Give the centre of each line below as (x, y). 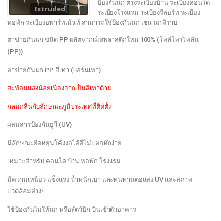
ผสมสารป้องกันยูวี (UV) (39, 124)
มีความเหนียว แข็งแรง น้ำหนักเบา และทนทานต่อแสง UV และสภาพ (100, 179)
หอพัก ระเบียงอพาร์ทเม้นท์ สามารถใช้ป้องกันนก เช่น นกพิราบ (92, 22)
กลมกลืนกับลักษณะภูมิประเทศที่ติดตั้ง (59, 106)
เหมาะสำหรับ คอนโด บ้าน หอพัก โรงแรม (64, 161)
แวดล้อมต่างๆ (26, 191)
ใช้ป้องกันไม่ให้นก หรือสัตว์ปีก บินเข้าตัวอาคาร (72, 209)
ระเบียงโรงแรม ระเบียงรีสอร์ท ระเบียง (149, 12)
